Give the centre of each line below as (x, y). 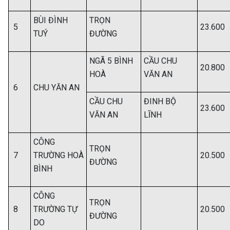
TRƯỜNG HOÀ (59, 155)
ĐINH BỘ (160, 101)
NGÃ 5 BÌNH (111, 61)
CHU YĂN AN (56, 88)
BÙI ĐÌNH (51, 20)
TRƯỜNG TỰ (55, 209)
